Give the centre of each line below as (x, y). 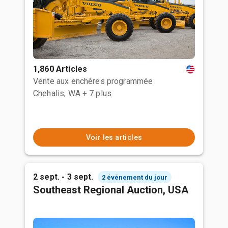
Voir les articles (114, 137)
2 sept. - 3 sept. (63, 177)
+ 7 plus (97, 93)
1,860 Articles (60, 69)
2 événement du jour (134, 177)
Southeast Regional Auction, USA (111, 190)
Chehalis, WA (57, 93)
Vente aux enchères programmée (93, 81)
